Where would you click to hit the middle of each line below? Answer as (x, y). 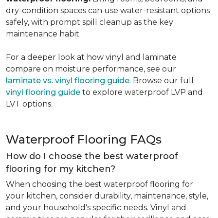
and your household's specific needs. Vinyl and (96, 208)
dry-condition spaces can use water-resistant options (108, 10)
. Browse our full (162, 81)
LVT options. (29, 104)
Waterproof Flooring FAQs (84, 139)
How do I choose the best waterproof (92, 156)
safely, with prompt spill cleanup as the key (90, 22)
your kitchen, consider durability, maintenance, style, (107, 196)
